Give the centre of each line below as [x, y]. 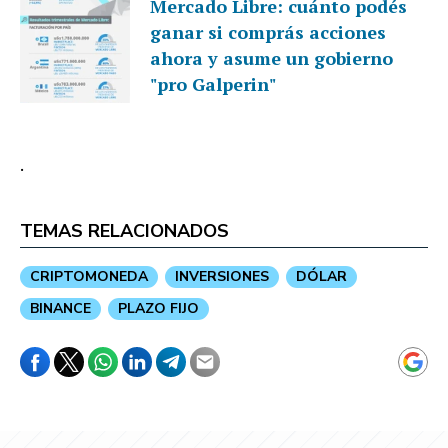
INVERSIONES [222, 277]
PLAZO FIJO [158, 309]
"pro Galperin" [213, 84]
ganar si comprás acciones [268, 32]
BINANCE [60, 309]
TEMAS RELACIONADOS [124, 231]
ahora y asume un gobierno [271, 58]
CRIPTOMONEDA [89, 277]
